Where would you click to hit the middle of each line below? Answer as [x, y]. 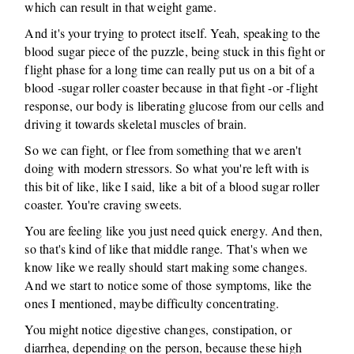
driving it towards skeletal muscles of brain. [136, 124]
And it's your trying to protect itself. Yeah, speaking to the [173, 33]
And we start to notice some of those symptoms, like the [168, 285]
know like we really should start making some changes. [166, 267]
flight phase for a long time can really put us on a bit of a [170, 69]
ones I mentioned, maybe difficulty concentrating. [152, 303]
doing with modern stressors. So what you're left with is [167, 168]
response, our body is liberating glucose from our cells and [175, 105]
